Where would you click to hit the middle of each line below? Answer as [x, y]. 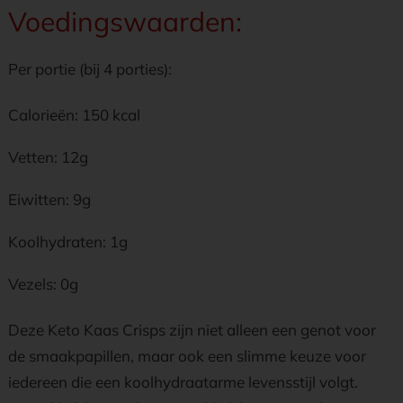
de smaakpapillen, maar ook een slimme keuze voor [187, 356]
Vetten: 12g [48, 157]
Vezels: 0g [43, 284]
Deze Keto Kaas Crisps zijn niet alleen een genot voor [192, 330]
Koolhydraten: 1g [68, 242]
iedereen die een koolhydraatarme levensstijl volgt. [183, 382]
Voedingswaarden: [125, 22]
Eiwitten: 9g [49, 199]
